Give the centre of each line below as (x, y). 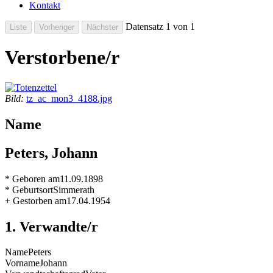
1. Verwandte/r (51, 226)
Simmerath (74, 190)
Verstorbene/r (62, 58)
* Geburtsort (29, 190)
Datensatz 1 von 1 (159, 27)
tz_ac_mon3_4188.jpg (69, 98)
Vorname (22, 263)
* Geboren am (32, 179)
